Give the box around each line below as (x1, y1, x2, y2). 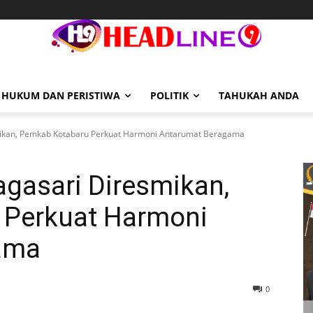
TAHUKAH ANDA (219, 89, 299, 102)
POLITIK (150, 89, 189, 102)
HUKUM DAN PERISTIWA (1, 89, 120, 102)
